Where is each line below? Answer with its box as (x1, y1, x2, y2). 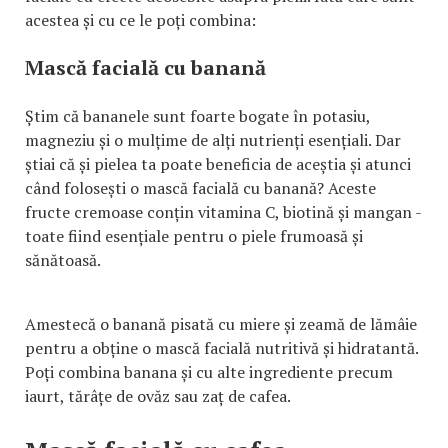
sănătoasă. (25, 248, 100, 271)
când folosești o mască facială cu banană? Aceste (25, 176, 376, 199)
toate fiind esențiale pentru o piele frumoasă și (25, 224, 363, 247)
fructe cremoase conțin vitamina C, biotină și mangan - (25, 200, 421, 223)
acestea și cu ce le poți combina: (25, 8, 256, 31)
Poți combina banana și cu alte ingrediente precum (25, 360, 393, 383)
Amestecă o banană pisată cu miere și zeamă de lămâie (25, 312, 417, 335)
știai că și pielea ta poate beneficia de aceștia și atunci (25, 152, 411, 175)
